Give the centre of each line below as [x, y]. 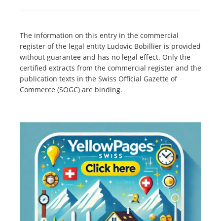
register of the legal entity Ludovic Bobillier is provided [110, 46]
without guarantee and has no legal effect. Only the [105, 57]
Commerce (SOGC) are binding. [71, 90]
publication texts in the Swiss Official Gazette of [98, 79]
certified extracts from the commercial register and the [110, 68]
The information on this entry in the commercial [99, 36]
